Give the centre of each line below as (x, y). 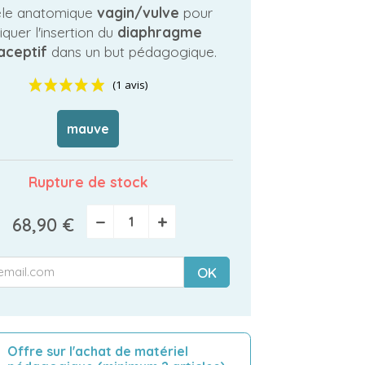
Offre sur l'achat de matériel (97, 351)
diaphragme (160, 32)
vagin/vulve (136, 13)
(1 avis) (281, 164)
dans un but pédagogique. (134, 52)
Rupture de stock (88, 182)
